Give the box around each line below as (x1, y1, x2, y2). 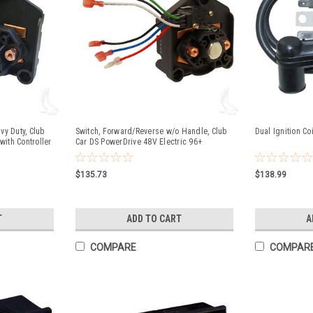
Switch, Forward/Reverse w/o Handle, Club (75, 126, 227, 136)
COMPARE (89, 242, 136, 253)
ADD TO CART (126, 213, 182, 225)
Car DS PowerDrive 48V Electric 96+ (75, 137, 202, 147)
